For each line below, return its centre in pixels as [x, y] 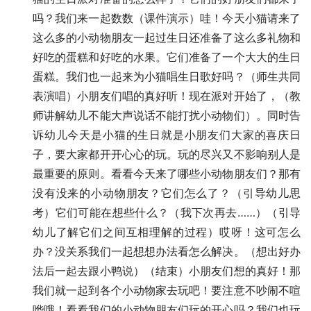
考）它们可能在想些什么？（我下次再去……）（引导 [167, 212]
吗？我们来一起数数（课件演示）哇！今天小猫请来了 [167, 18]
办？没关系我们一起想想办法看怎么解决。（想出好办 [167, 251]
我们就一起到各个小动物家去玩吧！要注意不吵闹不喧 [167, 290]
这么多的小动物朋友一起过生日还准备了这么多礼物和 [167, 37]
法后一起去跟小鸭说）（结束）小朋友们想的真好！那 [167, 270]
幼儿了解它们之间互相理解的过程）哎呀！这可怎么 [167, 232]
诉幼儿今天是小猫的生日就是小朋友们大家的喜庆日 [167, 134]
